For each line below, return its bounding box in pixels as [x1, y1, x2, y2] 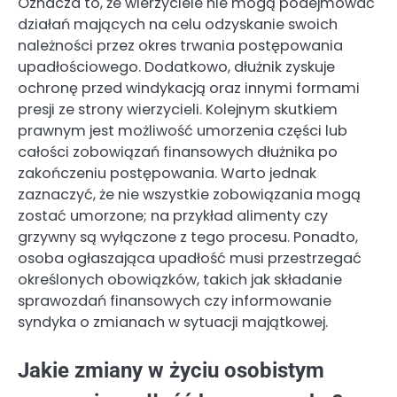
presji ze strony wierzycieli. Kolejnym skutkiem [18, 99, 338, 121]
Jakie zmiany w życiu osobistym [18, 358, 324, 384]
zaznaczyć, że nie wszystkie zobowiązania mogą [18, 184, 361, 206]
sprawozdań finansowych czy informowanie [18, 291, 331, 312]
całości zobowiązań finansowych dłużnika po [18, 142, 338, 163]
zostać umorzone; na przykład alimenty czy [18, 206, 328, 227]
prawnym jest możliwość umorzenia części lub [18, 121, 347, 142]
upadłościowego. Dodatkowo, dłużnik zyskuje [18, 57, 335, 78]
